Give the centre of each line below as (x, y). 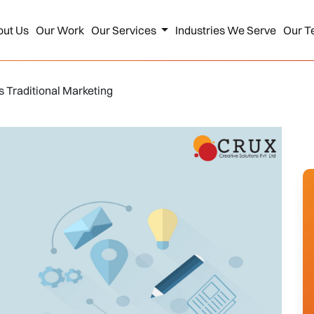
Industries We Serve (225, 30)
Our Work (60, 30)
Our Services (124, 30)
